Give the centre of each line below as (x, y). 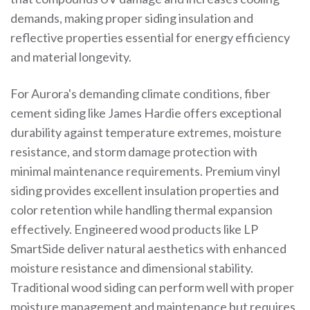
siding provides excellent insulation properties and (145, 190)
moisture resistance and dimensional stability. (132, 268)
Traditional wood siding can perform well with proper (152, 287)
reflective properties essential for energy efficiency (150, 37)
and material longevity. (71, 57)
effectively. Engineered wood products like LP (134, 229)
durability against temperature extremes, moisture (146, 132)
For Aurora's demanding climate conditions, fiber (140, 93)
